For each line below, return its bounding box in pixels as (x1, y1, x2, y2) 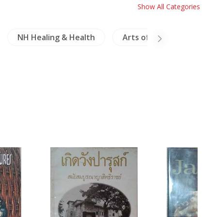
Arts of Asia (122, 32, 167, 43)
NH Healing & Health (17, 32, 95, 43)
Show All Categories (138, 2, 200, 11)
